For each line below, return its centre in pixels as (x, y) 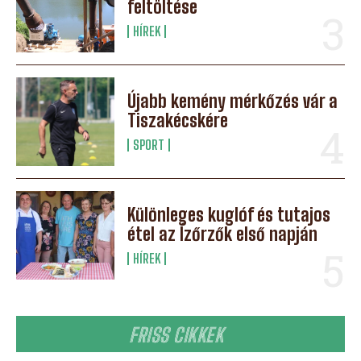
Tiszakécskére (178, 120)
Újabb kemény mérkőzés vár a (233, 101)
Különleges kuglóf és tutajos (229, 214)
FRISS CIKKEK (180, 334)
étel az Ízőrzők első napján (223, 234)
